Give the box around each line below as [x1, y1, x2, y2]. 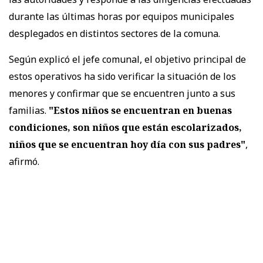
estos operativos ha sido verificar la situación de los [9, 69, 236, 83]
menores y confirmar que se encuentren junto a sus [9, 86, 235, 100]
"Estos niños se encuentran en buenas [49, 103, 232, 117]
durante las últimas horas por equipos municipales [9, 9, 234, 23]
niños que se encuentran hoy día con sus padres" [9, 137, 245, 151]
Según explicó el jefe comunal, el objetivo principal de [9, 52, 246, 66]
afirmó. [9, 154, 39, 168]
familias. [9, 103, 49, 117]
